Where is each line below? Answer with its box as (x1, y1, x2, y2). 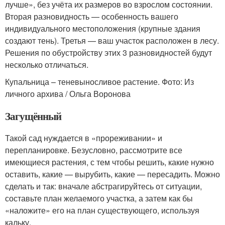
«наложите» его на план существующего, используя (5, 204, 199, 216)
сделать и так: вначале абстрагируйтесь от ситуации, (5, 180, 202, 192)
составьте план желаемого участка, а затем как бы (5, 192, 193, 204)
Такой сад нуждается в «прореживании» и (5, 132, 162, 144)
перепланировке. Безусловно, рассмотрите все (5, 144, 182, 156)
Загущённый (5, 108, 61, 124)
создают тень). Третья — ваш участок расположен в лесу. (5, 35, 219, 46)
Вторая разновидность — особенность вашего (5, 11, 178, 22)
